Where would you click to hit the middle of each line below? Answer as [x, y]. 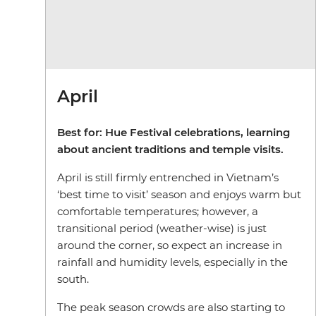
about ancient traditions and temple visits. [170, 150]
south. [73, 279]
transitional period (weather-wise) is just [162, 229]
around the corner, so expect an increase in [170, 245]
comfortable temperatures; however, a [158, 212]
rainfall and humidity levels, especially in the [172, 262]
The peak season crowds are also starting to [171, 308]
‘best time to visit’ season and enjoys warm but [179, 195]
